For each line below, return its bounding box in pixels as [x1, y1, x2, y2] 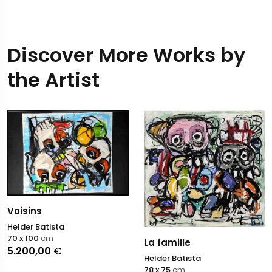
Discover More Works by [7, 41, 245, 69]
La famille [143, 236, 191, 250]
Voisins [7, 204, 42, 217]
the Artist [7, 66, 100, 94]
